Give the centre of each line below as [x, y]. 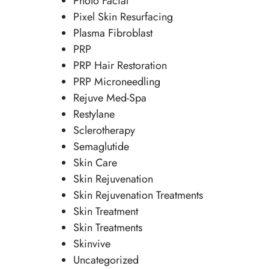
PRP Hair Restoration [120, 66]
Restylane [94, 114]
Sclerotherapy [104, 131]
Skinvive [92, 244]
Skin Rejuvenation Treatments [138, 195]
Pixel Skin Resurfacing [123, 17]
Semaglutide [101, 147]
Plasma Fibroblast [113, 33]
